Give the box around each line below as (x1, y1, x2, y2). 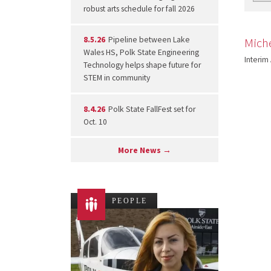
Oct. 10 (83, 116, 107, 127)
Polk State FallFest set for (106, 103, 196, 114)
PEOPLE (112, 197, 148, 206)
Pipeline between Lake (106, 34, 191, 45)
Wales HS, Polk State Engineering (83, 47, 199, 58)
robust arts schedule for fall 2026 (83, 3, 195, 14)
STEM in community (83, 73, 150, 83)
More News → (118, 145, 172, 155)
